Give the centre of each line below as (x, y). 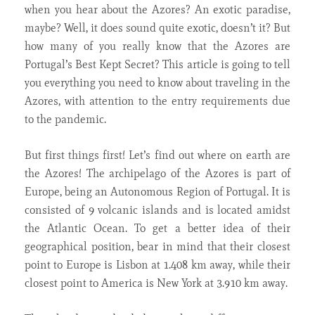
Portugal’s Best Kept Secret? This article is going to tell (157, 64)
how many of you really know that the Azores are (157, 46)
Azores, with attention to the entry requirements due (157, 101)
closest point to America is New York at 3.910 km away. (156, 283)
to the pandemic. (65, 119)
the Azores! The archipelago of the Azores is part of (157, 173)
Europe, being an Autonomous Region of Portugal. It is (157, 191)
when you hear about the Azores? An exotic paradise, (157, 9)
